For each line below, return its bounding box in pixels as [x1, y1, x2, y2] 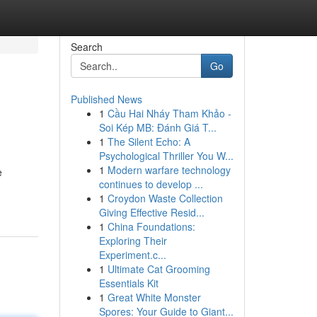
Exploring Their [98, 234, 167, 248]
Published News [70, 92, 142, 106]
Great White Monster [107, 290, 201, 304]
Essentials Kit [98, 276, 158, 290]
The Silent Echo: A [107, 134, 190, 149]
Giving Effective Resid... [98, 205, 204, 219]
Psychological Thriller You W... [98, 149, 234, 163]
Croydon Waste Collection [107, 191, 223, 205]
